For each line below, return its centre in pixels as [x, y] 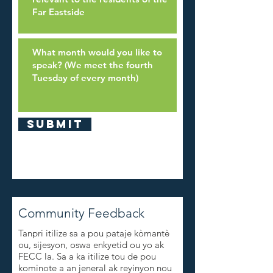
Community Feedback [81, 213]
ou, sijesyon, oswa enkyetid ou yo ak [91, 245]
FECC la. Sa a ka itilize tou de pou [87, 256]
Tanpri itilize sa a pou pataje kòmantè [94, 233]
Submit [55, 124]
